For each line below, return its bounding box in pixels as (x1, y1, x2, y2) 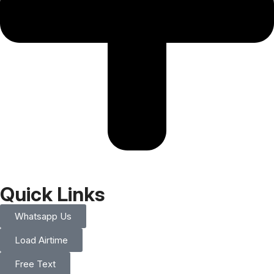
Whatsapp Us (15, 210, 72, 222)
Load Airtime (15, 234, 68, 246)
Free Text (15, 257, 56, 270)
